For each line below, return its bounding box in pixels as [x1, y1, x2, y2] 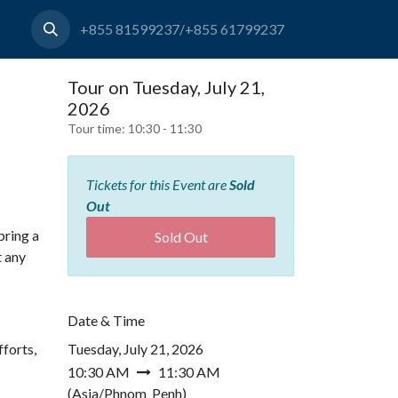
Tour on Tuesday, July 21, [68, 76, 265, 98]
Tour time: [68, 121, 128, 136]
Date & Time [68, 312, 145, 329]
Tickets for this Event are [86, 176, 229, 193]
